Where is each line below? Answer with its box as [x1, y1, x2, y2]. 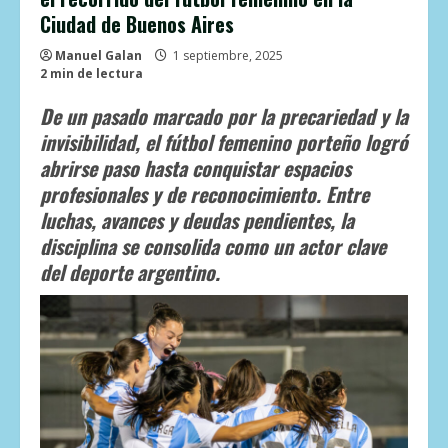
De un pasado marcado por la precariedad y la [40, 101, 408, 132]
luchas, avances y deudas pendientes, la [40, 205, 354, 236]
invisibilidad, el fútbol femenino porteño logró [40, 127, 408, 158]
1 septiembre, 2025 [170, 47, 283, 65]
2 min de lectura [40, 65, 143, 83]
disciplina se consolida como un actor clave [40, 231, 386, 262]
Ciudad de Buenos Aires [40, 9, 234, 40]
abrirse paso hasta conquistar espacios [40, 153, 351, 184]
